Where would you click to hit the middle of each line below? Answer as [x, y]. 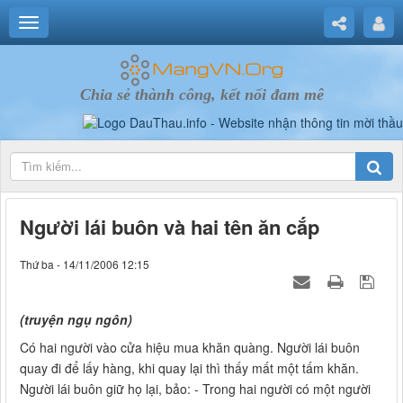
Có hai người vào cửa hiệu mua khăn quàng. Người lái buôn [190, 348]
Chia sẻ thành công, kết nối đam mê [201, 94]
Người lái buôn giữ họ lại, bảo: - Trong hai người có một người [195, 389]
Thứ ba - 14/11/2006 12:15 [85, 264]
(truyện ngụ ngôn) [76, 320]
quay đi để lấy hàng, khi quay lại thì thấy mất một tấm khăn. [189, 368]
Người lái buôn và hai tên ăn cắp [170, 227]
